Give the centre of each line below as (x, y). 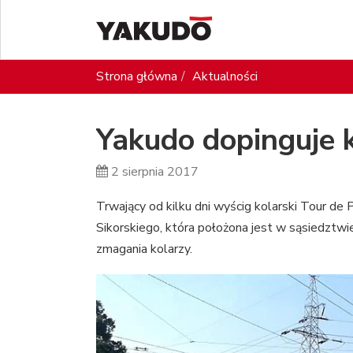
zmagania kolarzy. (144, 249)
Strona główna (137, 76)
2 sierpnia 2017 (155, 172)
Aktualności (225, 76)
